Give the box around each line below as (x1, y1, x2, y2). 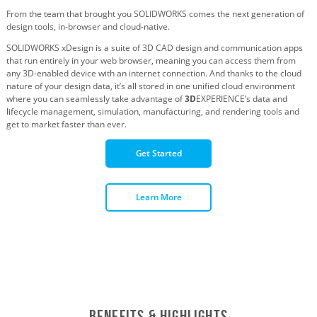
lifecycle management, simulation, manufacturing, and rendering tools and (6, 105, 299, 117)
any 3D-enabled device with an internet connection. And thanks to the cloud (6, 67, 301, 79)
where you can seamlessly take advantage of (6, 92, 185, 105)
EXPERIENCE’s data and (195, 92, 287, 105)
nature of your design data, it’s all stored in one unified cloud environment (6, 79, 295, 92)
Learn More (135, 191, 182, 204)
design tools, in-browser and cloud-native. (6, 20, 170, 33)
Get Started (135, 146, 182, 159)
